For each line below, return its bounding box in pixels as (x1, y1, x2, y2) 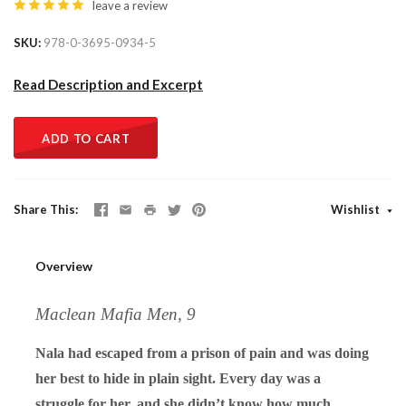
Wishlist (331, 201, 382, 217)
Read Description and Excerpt (14, 75, 203, 92)
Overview (35, 257, 92, 274)
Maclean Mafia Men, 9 (35, 304, 196, 324)
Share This (14, 201, 75, 217)
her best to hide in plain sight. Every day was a (35, 370, 321, 386)
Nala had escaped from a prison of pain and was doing (35, 344, 369, 361)
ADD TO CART (42, 130, 130, 146)
